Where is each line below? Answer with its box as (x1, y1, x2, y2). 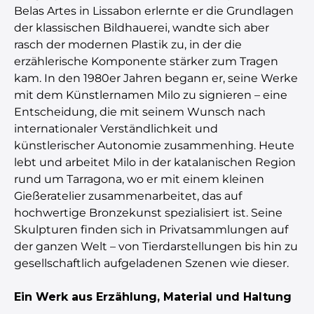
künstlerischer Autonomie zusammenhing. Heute (14, 138, 294, 152)
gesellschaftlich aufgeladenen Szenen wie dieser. (14, 256, 289, 270)
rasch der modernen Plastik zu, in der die (14, 37, 242, 51)
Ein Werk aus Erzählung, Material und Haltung (14, 289, 292, 303)
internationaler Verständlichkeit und (14, 121, 218, 135)
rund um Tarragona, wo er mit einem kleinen (14, 172, 264, 186)
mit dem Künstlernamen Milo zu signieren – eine (14, 88, 287, 102)
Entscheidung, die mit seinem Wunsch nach (14, 104, 266, 118)
